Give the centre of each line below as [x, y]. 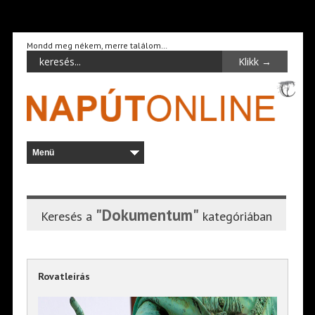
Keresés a [68, 216]
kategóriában [235, 216]
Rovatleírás [64, 276]
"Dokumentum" [147, 214]
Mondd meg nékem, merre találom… [97, 45]
